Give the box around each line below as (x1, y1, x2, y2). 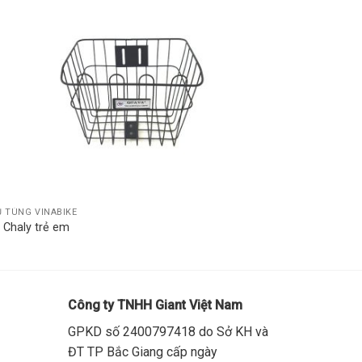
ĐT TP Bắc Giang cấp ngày (67, 344, 217, 360)
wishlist (234, 26, 268, 38)
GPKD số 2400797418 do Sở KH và (67, 324, 268, 340)
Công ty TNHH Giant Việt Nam (67, 297, 242, 314)
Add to (236, 15, 266, 27)
